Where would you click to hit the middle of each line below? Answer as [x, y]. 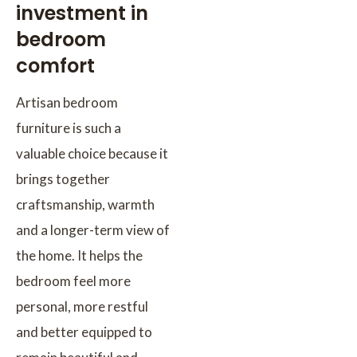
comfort [55, 65]
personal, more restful [82, 306]
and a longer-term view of [93, 229]
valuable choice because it [92, 153]
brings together [63, 178]
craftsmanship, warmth [85, 204]
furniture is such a [69, 127]
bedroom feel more [73, 280]
